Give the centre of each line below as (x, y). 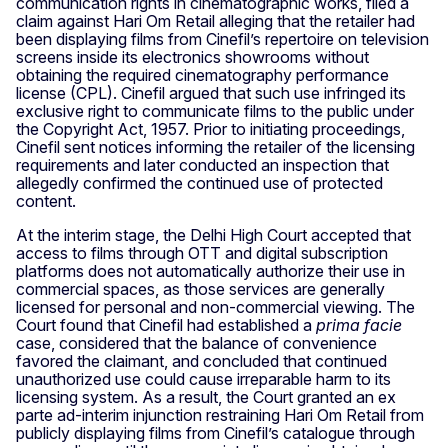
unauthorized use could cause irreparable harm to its (203, 379)
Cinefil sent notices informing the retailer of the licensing (215, 147)
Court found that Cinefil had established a (164, 325)
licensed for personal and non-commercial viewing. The (215, 307)
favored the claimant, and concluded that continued (201, 361)
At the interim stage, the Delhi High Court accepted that (213, 235)
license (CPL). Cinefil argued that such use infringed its (211, 93)
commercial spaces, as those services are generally (200, 289)
